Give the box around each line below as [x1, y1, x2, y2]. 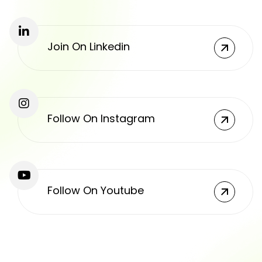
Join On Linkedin [47, 39, 130, 54]
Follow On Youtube [47, 182, 144, 198]
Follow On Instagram [47, 111, 155, 126]
